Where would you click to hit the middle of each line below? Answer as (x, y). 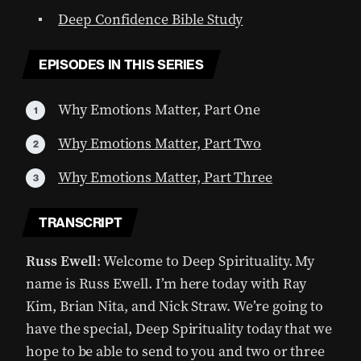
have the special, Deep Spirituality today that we (179, 329)
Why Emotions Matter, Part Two (160, 143)
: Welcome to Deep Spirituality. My (206, 261)
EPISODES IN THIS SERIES (121, 64)
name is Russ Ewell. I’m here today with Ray (166, 284)
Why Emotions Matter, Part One (160, 110)
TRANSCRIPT (81, 222)
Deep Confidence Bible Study (151, 19)
